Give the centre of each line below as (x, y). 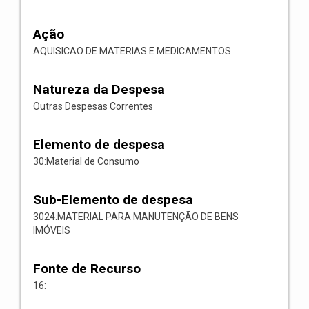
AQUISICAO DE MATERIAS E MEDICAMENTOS (132, 51)
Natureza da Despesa (99, 89)
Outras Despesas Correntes (93, 106)
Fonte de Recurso (87, 269)
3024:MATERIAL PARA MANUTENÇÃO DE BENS (136, 217)
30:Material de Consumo (86, 161)
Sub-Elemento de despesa (113, 200)
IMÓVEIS (52, 230)
